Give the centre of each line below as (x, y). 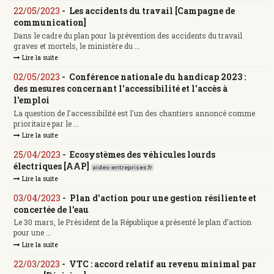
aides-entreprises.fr (122, 168)
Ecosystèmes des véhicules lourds (143, 155)
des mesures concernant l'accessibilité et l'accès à (120, 89)
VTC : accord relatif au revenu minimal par (163, 264)
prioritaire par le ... (46, 123)
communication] (50, 23)
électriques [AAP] (51, 166)
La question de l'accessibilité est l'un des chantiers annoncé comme (134, 113)
